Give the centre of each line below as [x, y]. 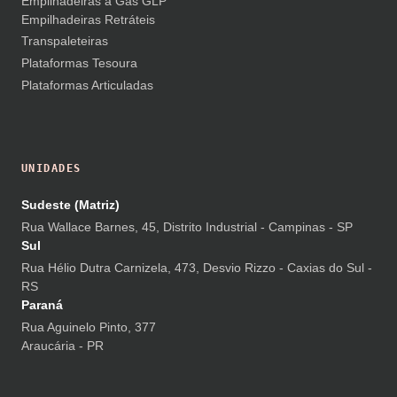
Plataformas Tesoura [79, 62]
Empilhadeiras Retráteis [88, 19]
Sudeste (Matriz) [70, 205]
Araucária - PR [62, 346]
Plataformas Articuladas [87, 85]
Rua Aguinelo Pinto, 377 [89, 327]
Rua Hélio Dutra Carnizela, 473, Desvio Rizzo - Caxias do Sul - [197, 268]
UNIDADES [51, 169]
